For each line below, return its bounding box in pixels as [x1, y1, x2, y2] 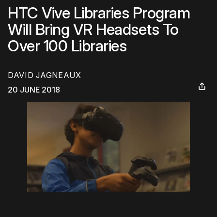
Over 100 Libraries [8, 36, 126, 55]
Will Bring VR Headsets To [8, 20, 179, 39]
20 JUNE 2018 [8, 85, 60, 95]
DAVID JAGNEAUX [8, 70, 81, 80]
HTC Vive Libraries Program [8, 3, 190, 22]
